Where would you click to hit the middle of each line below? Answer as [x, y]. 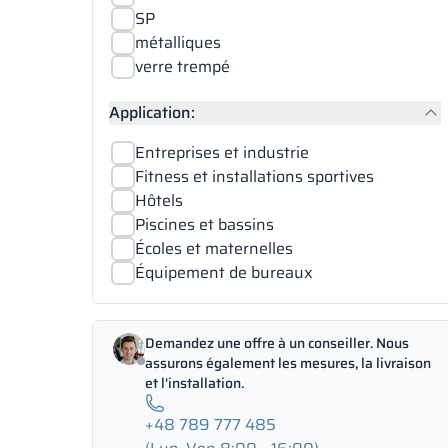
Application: [152, 112]
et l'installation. [194, 383]
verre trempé [182, 66]
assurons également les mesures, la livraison [288, 363]
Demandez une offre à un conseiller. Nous [277, 343]
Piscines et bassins [204, 224]
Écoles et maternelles [214, 248]
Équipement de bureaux [224, 272]
